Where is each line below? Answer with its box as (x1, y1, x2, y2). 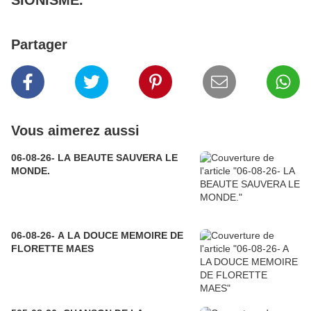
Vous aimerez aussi (11, 123, 140, 139)
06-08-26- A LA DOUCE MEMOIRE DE (11, 230, 183, 242)
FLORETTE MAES (11, 243, 94, 255)
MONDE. (11, 165, 50, 177)
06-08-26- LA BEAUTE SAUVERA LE (11, 152, 178, 164)
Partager (11, 37, 67, 53)
